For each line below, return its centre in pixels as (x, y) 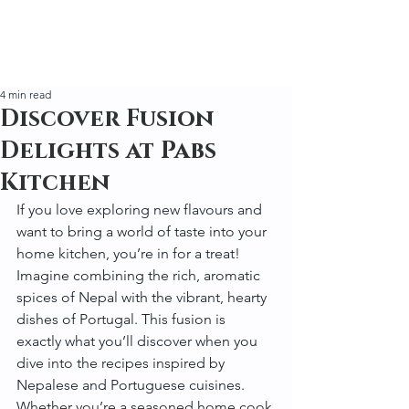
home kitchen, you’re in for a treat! (130, 253)
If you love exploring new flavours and (141, 210)
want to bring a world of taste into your (143, 231)
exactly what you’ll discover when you (139, 341)
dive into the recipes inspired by (122, 363)
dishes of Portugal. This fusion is (123, 319)
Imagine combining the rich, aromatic (140, 275)
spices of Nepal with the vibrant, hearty (143, 297)
